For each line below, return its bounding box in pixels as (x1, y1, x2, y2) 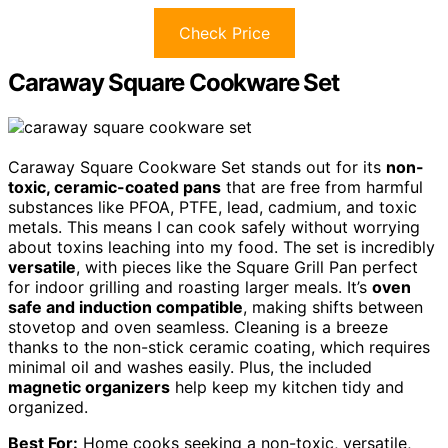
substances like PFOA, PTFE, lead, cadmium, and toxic (8, 196, 417, 217)
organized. (8, 396, 88, 417)
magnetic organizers (8, 376, 170, 397)
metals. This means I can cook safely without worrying (8, 216, 420, 237)
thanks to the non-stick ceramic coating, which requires (8, 336, 430, 357)
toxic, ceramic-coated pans (8, 176, 221, 197)
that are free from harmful (221, 176, 423, 197)
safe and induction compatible (8, 296, 243, 317)
